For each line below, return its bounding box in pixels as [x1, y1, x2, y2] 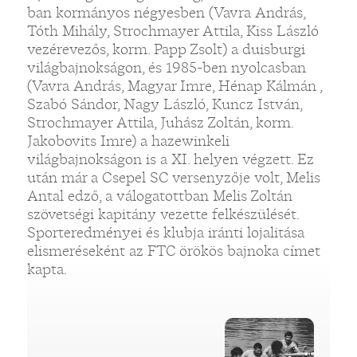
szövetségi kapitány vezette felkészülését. [26, 203, 300, 224]
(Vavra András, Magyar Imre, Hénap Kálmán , [26, 75, 322, 96]
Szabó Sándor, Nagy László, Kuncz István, [26, 93, 302, 114]
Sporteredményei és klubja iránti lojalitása [26, 222, 304, 242]
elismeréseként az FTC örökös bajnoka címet [26, 240, 320, 261]
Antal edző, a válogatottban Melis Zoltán [26, 185, 292, 206]
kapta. [26, 258, 67, 279]
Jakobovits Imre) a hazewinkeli [26, 130, 229, 151]
